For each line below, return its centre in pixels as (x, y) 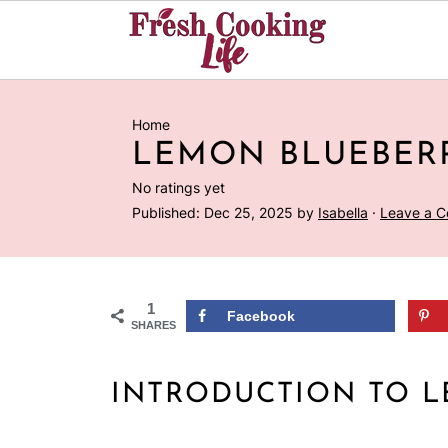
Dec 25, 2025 (248, 212)
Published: (168, 212)
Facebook (261, 316)
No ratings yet (178, 187)
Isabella (343, 212)
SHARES (153, 325)
